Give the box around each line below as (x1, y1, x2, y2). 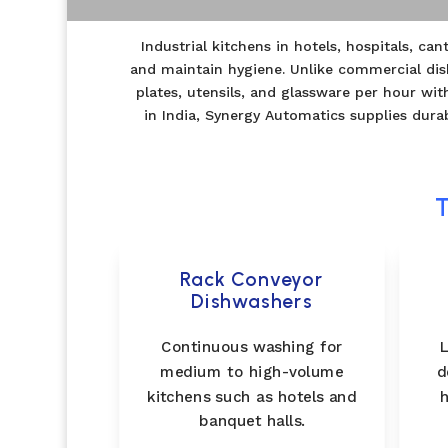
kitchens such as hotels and (146, 387, 357, 405)
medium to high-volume (159, 362, 344, 380)
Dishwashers (191, 290, 312, 314)
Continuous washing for (160, 338, 343, 356)
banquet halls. (199, 411, 304, 430)
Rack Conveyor (179, 267, 324, 292)
